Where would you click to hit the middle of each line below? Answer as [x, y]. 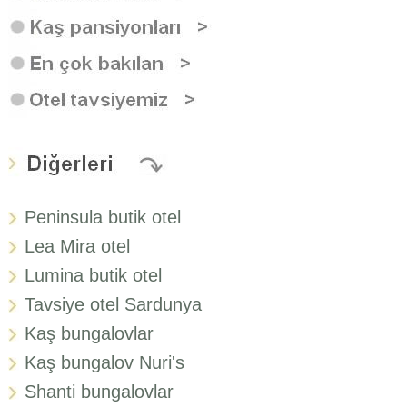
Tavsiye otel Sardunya [114, 304]
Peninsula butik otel [103, 217]
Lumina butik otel [94, 275]
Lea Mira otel [78, 246]
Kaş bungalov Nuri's [105, 362]
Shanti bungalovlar [99, 391]
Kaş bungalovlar [89, 333]
